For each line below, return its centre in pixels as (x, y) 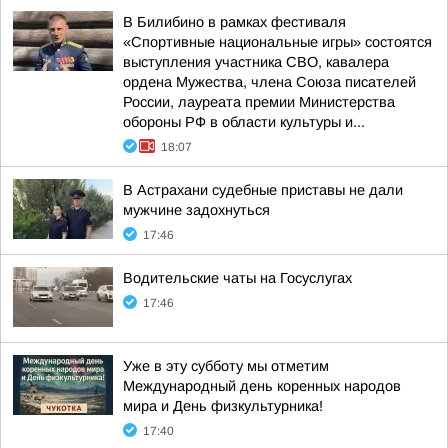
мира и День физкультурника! (223, 406)
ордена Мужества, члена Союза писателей (269, 82)
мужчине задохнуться (196, 210)
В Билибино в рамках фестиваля (234, 22)
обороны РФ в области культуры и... (244, 122)
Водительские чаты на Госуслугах (237, 278)
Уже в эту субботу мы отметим (226, 366)
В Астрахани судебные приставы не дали (263, 190)
